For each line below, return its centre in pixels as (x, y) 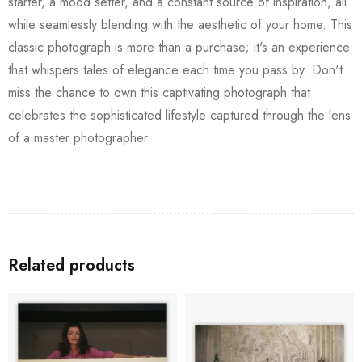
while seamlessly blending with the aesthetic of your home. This (180, 24)
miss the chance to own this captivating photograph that (159, 92)
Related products (72, 265)
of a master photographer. (80, 137)
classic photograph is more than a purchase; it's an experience (179, 47)
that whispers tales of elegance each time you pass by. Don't (175, 69)
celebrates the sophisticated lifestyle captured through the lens (179, 115)
